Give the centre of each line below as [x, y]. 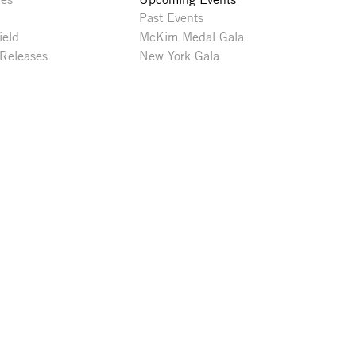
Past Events [171, 18]
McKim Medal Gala [191, 37]
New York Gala [179, 56]
